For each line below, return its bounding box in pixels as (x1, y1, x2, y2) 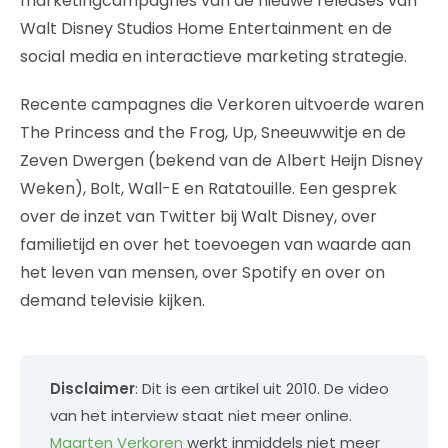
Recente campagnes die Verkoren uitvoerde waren (20, 93, 424, 116)
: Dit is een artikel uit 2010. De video (135, 378, 389, 399)
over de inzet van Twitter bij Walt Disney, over (20, 205, 377, 228)
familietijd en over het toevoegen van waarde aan (20, 233, 411, 256)
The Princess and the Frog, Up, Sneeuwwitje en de (20, 121, 406, 144)
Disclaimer (50, 378, 135, 399)
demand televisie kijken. (20, 289, 205, 312)
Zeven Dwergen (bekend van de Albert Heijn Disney (20, 149, 423, 172)
